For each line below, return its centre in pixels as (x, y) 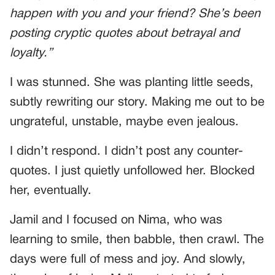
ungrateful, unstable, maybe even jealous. (124, 122)
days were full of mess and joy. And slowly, (128, 260)
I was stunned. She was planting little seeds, (132, 83)
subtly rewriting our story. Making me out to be (137, 103)
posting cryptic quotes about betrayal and (125, 34)
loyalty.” (31, 54)
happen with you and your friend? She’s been (135, 14)
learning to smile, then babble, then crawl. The (137, 240)
